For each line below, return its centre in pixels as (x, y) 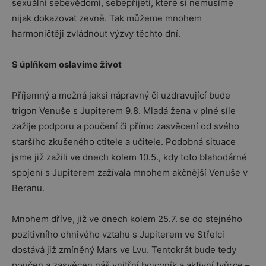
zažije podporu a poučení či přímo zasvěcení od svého (126, 126)
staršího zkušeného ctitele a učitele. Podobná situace (124, 142)
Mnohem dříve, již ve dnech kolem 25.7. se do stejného (127, 219)
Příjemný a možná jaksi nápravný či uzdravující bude (121, 95)
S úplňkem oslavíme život (67, 64)
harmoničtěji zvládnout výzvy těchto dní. (96, 34)
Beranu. (28, 188)
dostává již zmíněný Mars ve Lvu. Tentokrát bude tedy (124, 250)
